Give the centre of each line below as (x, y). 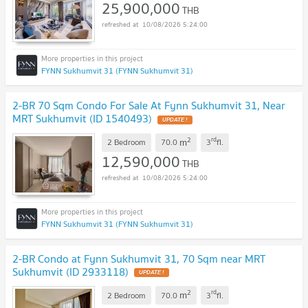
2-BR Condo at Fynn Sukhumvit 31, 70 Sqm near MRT (139, 258)
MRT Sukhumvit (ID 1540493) (82, 119)
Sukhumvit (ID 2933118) (70, 271)
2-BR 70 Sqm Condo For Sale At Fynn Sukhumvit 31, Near (149, 106)
